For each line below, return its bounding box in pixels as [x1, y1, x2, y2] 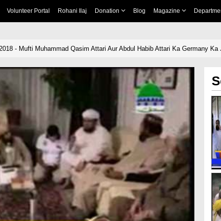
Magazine [153, 7, 182, 14]
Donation [94, 7, 121, 14]
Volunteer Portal [6, 7, 50, 14]
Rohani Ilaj [57, 7, 87, 14]
